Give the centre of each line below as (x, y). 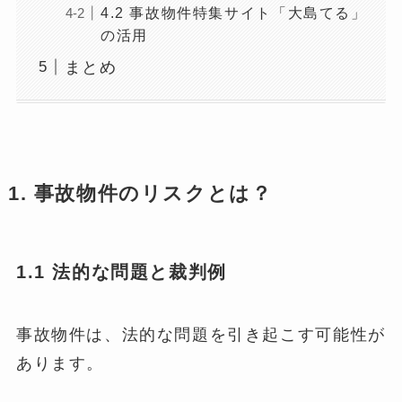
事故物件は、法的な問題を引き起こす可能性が (201, 334)
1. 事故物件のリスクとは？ (140, 194)
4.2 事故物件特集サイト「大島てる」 (233, 12)
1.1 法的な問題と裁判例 (121, 272)
